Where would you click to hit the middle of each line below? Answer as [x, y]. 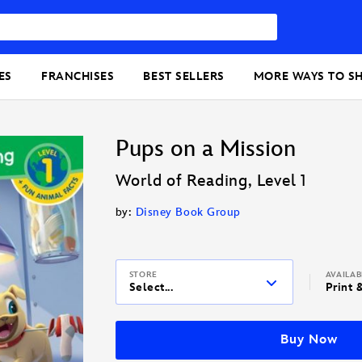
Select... [151, 288]
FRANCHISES [78, 77]
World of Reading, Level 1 [211, 181]
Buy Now [309, 340]
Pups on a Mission [205, 149]
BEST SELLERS [184, 77]
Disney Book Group [188, 213]
